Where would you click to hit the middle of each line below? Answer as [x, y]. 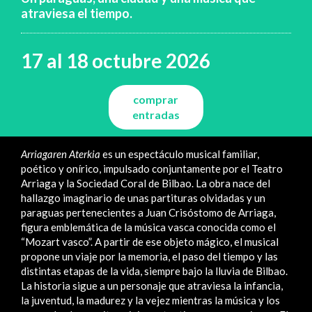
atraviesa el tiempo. [77, 13]
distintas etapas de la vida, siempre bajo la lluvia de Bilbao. [154, 271]
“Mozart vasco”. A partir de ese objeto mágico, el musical [150, 241]
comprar [156, 99]
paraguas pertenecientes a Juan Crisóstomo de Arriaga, [148, 212]
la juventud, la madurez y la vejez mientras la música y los [150, 300]
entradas [156, 114]
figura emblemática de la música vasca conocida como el [148, 227]
